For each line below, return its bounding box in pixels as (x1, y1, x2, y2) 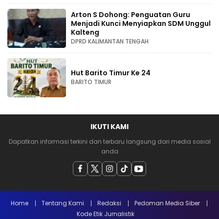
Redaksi (97, 199, 121, 208)
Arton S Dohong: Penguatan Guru (71, 10, 190, 20)
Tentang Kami (42, 199, 84, 208)
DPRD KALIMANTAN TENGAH (71, 37, 149, 46)
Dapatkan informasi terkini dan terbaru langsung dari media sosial (8, 137, 211, 146)
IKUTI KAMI (90, 122, 129, 132)
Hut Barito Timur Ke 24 (71, 68, 151, 78)
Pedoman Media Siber (134, 199, 200, 208)
